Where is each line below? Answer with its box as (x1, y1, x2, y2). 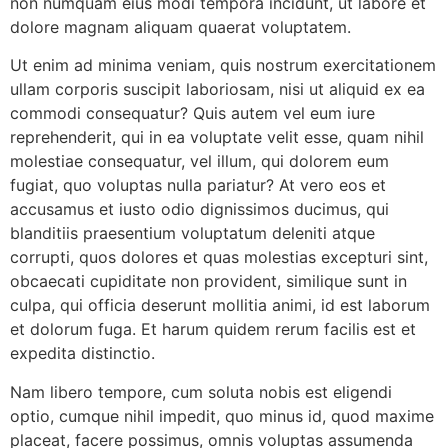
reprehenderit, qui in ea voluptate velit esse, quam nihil (10, 127, 424, 148)
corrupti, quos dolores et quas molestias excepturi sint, (10, 247, 428, 268)
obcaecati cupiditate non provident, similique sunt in (10, 271, 407, 292)
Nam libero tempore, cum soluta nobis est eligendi (10, 381, 392, 402)
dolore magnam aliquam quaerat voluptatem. (10, 17, 351, 37)
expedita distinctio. (10, 343, 155, 364)
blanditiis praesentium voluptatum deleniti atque (10, 223, 375, 244)
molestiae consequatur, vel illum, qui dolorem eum (10, 151, 389, 172)
